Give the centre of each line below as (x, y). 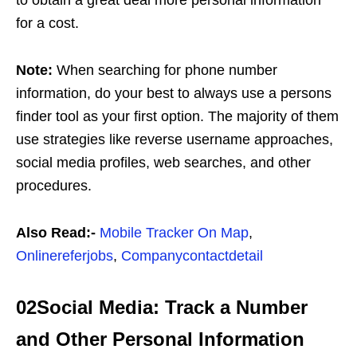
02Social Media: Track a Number (162, 308)
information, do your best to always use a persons (174, 94)
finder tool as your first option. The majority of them (177, 117)
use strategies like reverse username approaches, (175, 140)
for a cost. (47, 24)
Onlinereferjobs (65, 256)
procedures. (54, 186)
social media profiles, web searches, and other (163, 163)
